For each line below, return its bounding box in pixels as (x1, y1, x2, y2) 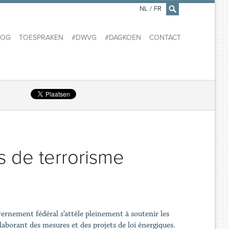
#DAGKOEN (104, 33, 141, 42)
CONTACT (149, 33, 181, 42)
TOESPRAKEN (18, 33, 63, 42)
